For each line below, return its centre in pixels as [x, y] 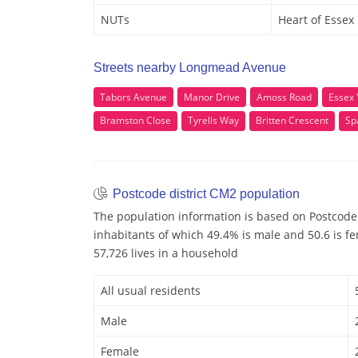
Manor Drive [212, 97]
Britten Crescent [292, 121]
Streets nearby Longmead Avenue [190, 68]
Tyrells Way [213, 121]
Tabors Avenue [133, 97]
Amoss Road [284, 97]
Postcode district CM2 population [205, 193]
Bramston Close [135, 121]
